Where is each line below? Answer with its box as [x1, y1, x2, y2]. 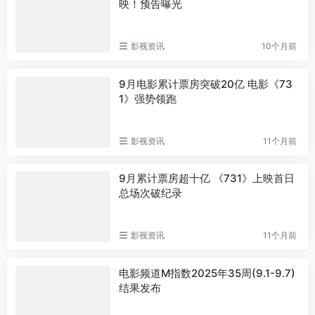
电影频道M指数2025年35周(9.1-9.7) [118, 266, 295, 280]
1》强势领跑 [118, 91, 176, 105]
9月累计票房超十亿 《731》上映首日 [118, 172, 295, 186]
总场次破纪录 [118, 186, 182, 200]
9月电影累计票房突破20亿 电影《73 [118, 77, 292, 91]
